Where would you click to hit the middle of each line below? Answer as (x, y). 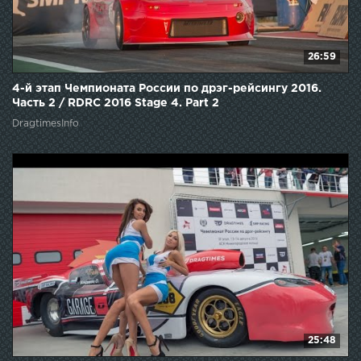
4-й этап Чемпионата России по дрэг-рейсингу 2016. (167, 88)
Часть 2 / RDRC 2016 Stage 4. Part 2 (116, 103)
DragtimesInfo (46, 123)
